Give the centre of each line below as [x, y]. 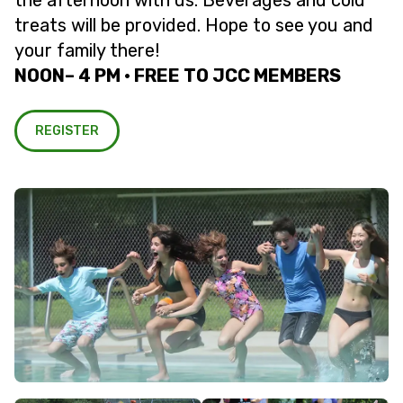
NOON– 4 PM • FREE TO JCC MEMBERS [178, 76]
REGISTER [67, 131]
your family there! [87, 50]
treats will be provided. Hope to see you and [194, 25]
